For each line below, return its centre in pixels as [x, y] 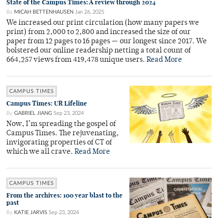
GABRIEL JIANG [33, 113]
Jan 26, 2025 [90, 12]
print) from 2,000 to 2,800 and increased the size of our [99, 32]
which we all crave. [40, 152]
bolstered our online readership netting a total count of [99, 51]
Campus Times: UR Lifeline [47, 103]
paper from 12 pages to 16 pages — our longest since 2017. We [107, 42]
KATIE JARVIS [31, 212]
